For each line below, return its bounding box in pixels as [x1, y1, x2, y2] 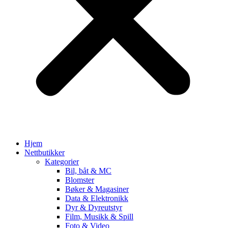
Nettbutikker [24, 148, 65, 157]
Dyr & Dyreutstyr [65, 203, 122, 212]
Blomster [65, 175, 94, 184]
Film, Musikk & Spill [65, 212, 133, 221]
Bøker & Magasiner [65, 184, 129, 193]
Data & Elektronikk [65, 193, 128, 203]
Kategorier [45, 157, 79, 166]
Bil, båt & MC [65, 166, 111, 175]
